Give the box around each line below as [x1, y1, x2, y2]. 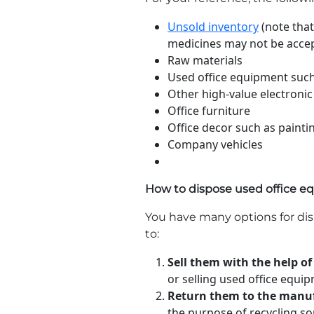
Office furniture [168, 103, 250, 118]
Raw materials [168, 53, 243, 68]
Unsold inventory [168, 19, 259, 34]
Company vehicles [168, 137, 263, 152]
